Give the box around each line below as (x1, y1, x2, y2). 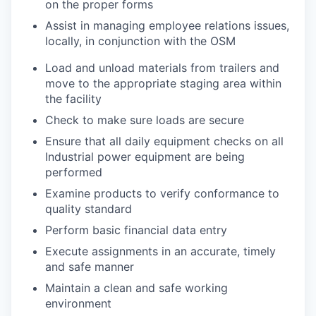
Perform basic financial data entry (45, 222, 227, 237)
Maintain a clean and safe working (45, 280, 228, 295)
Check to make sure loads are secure (45, 112, 244, 127)
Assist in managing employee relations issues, (45, 18, 289, 32)
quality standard (45, 201, 132, 216)
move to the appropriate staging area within (45, 75, 281, 90)
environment (45, 296, 111, 310)
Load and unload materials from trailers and (45, 60, 279, 75)
